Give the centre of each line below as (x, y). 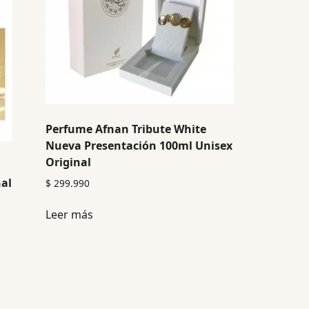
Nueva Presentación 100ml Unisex (139, 145)
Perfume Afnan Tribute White (126, 129)
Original (68, 162)
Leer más (69, 214)
